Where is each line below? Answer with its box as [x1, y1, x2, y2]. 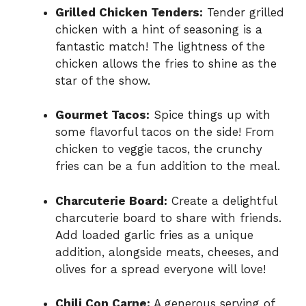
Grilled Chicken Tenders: [55, 5, 203, 19]
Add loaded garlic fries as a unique [55, 227, 253, 242]
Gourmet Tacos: [55, 108, 150, 122]
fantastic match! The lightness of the [55, 39, 265, 53]
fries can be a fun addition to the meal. [55, 159, 280, 173]
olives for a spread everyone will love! [55, 262, 266, 276]
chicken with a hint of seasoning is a [55, 22, 262, 36]
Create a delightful [167, 193, 277, 208]
